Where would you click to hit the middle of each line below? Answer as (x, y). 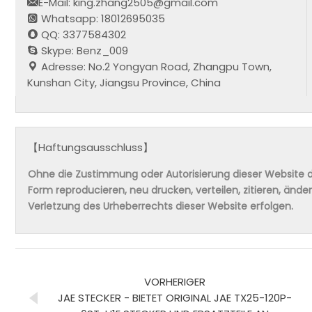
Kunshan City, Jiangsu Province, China (124, 82)
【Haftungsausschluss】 (91, 148)
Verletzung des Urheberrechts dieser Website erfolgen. (161, 206)
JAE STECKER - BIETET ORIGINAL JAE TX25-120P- (175, 297)
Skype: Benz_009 (84, 50)
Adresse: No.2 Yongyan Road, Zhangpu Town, (155, 66)
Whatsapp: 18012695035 (102, 18)
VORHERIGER (175, 281)
